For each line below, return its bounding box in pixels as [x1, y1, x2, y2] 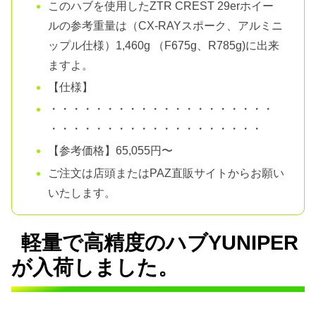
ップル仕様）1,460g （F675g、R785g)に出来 [48, 39, 280, 51]
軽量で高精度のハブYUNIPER [21, 231, 299, 254]
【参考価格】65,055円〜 [48, 145, 174, 157]
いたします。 [48, 186, 116, 199]
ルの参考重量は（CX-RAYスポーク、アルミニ [48, 19, 284, 32]
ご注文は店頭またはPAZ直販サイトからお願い [48, 166, 285, 179]
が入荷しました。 [11, 255, 178, 279]
